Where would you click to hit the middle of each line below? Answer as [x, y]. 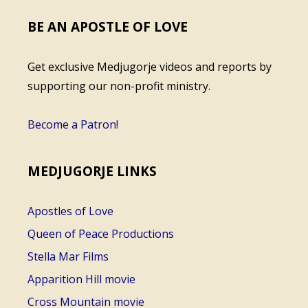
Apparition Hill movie [81, 279]
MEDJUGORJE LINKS [92, 172]
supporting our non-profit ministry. [119, 86]
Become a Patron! [73, 125]
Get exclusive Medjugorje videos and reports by [150, 67]
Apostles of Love [70, 211]
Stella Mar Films [68, 257]
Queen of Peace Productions [101, 234]
